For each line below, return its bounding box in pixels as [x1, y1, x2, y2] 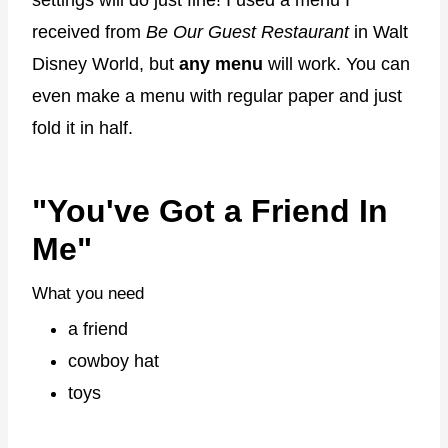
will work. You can [263, 54, 410, 75]
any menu [179, 54, 263, 75]
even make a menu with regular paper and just [32, 86, 402, 107]
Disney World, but [32, 54, 179, 75]
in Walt [349, 22, 408, 43]
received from [32, 22, 146, 43]
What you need [32, 284, 144, 304]
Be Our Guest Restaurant [146, 22, 349, 43]
